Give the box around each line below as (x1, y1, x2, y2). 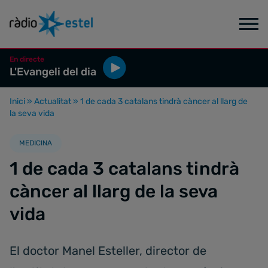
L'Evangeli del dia (10, 65, 96, 78)
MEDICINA (19, 139, 52, 147)
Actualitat (34, 96, 71, 106)
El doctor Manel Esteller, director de (10, 243, 206, 258)
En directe (10, 55, 44, 63)
